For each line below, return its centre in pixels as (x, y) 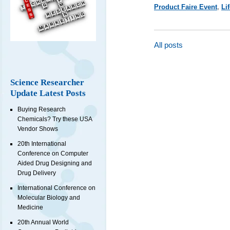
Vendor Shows (38, 129)
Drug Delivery (37, 173)
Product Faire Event (185, 7)
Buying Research (42, 110)
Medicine (30, 208)
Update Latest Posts (48, 93)
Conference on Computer (53, 154)
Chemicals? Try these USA (55, 119)
